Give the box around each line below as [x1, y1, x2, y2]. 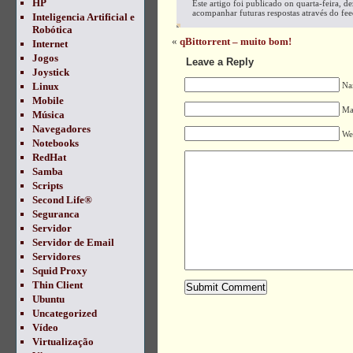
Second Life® [32, 194, 92, 206]
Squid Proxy [32, 265, 87, 277]
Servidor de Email [32, 236, 114, 248]
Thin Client [32, 279, 83, 291]
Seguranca [32, 208, 80, 220]
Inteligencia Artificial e [32, 11, 135, 23]
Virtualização [32, 336, 94, 347]
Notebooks [32, 137, 79, 149]
